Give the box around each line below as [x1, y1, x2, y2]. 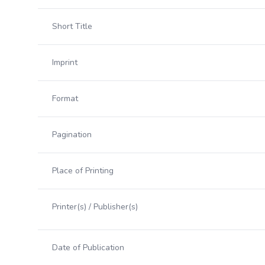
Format [52, 93, 78, 104]
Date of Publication [52, 242, 124, 253]
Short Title [52, 21, 92, 32]
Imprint [52, 57, 77, 68]
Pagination [52, 129, 92, 140]
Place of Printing [52, 165, 114, 176]
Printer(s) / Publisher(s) [52, 201, 138, 212]
